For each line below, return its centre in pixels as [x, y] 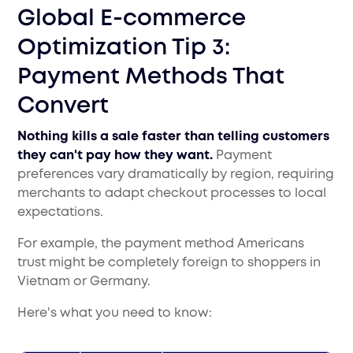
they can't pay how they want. [117, 156]
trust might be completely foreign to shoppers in [169, 263]
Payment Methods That [151, 78]
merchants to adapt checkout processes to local [172, 194]
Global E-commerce [132, 19]
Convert [63, 107]
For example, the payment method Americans [161, 244]
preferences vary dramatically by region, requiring [176, 175]
